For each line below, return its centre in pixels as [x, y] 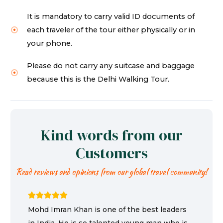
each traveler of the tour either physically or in [111, 30]
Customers [111, 153]
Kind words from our [111, 135]
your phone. [50, 43]
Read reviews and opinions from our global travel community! [111, 172]
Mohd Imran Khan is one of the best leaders [107, 210]
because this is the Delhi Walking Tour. [98, 79]
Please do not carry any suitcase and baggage [111, 65]
